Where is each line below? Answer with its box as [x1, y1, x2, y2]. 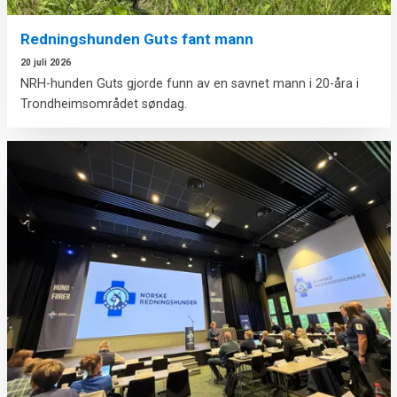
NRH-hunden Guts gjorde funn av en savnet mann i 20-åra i [19, 75, 359, 91]
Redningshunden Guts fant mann [19, 30, 253, 49]
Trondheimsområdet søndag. [19, 96, 187, 112]
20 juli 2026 [19, 57, 71, 67]
